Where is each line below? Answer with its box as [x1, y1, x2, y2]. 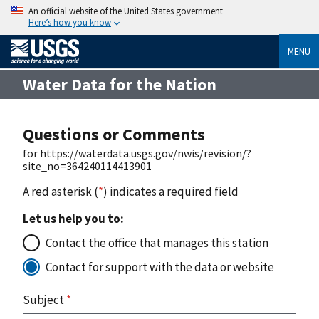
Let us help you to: [23, 210, 124, 226]
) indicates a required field [103, 183, 239, 199]
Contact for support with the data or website [46, 258, 274, 275]
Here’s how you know [28, 16, 111, 28]
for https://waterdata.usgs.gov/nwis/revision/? [23, 145, 251, 160]
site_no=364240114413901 [23, 158, 152, 173]
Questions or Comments [23, 122, 205, 145]
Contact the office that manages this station [46, 234, 268, 251]
